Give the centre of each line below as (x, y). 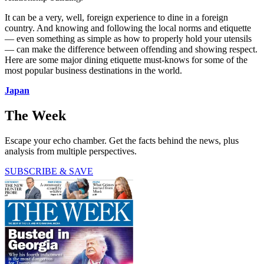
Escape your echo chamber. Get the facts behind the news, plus (122, 140)
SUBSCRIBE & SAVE (49, 171)
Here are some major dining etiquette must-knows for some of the (126, 60)
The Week (35, 115)
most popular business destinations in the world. (93, 71)
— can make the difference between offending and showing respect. (131, 49)
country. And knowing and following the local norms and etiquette (128, 28)
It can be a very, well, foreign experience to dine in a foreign (116, 18)
